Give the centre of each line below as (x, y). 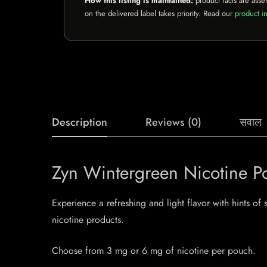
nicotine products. (88, 220)
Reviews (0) (173, 122)
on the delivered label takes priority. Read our (160, 13)
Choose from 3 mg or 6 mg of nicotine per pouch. (154, 251)
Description (80, 122)
